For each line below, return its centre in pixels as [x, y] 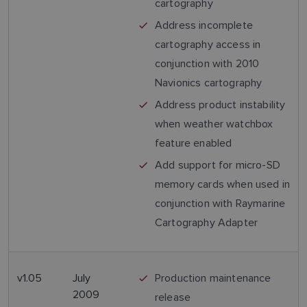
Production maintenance [213, 278]
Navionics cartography [209, 83]
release [173, 297]
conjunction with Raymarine [220, 203]
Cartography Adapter [207, 222]
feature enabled [194, 143]
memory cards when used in [223, 184]
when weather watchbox [214, 124]
